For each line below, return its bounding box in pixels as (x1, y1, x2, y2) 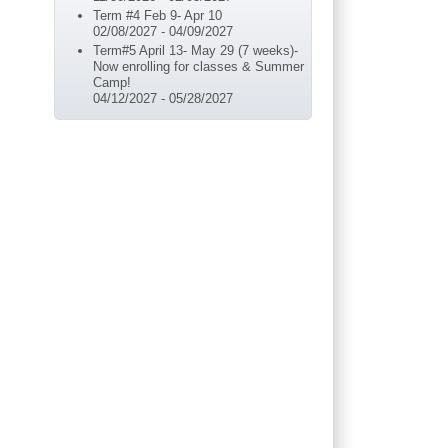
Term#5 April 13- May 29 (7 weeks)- (92, 43, 298, 59)
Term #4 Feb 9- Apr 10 (92, 7, 222, 23)
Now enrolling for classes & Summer (92, 59, 304, 75)
